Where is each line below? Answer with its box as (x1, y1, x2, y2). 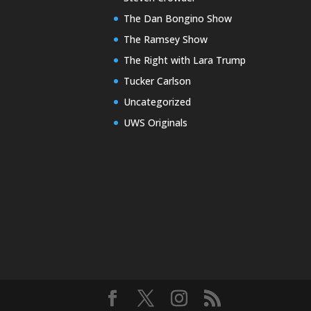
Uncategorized (123, 94, 191, 108)
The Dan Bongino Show (123, 11, 232, 25)
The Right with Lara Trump (123, 53, 246, 67)
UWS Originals (123, 115, 187, 129)
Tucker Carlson (123, 74, 191, 87)
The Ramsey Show (123, 32, 208, 46)
